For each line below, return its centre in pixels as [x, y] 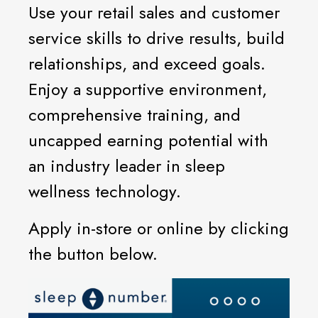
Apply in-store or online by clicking [159, 228]
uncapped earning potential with [148, 140]
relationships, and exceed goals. [147, 64]
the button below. [93, 254]
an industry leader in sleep [127, 166]
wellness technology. [105, 191]
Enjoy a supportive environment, [148, 89]
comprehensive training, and [135, 115]
